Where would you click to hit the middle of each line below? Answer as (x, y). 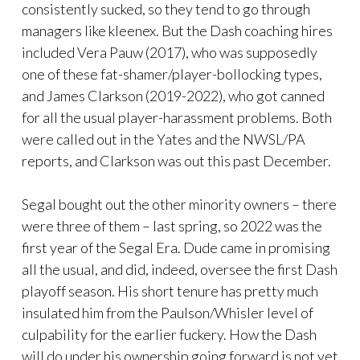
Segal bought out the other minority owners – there (179, 204)
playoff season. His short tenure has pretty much (170, 290)
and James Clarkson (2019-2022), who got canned (173, 95)
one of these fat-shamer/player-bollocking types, (172, 74)
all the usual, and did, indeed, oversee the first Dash (180, 269)
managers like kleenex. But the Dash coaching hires (177, 30)
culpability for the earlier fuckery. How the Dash (169, 334)
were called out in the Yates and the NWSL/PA (164, 139)
